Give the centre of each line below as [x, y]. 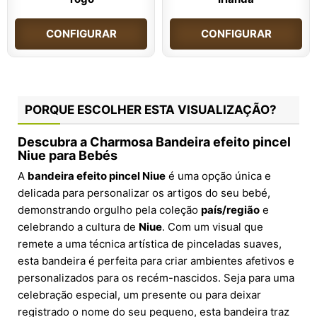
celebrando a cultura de [78, 227]
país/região [230, 210]
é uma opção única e [218, 176]
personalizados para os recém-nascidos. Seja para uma [156, 278]
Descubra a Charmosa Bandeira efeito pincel [154, 142]
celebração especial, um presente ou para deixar [139, 295]
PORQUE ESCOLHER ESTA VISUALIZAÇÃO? [151, 110]
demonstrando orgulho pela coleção [109, 210]
